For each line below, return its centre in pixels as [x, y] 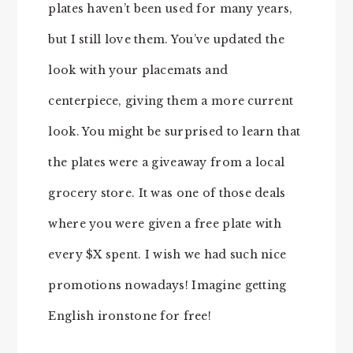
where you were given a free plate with [165, 223]
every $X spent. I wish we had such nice [167, 254]
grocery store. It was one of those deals [167, 193]
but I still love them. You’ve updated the [166, 39]
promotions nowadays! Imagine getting [167, 285]
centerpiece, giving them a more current [171, 100]
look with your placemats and [138, 70]
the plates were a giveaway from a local [167, 162]
